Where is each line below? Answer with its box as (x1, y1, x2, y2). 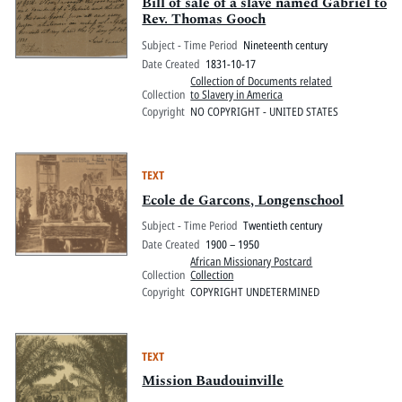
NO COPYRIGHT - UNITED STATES (190, 102, 339, 119)
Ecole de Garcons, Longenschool (142, 189, 345, 211)
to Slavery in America (190, 85, 284, 102)
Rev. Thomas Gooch (142, 9, 267, 31)
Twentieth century (243, 217, 323, 234)
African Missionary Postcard (190, 253, 313, 270)
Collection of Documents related (190, 72, 333, 89)
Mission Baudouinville (142, 371, 284, 392)
